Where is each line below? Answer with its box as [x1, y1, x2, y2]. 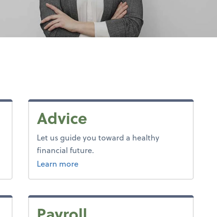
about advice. [77, 157, 127, 169]
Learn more [36, 158, 78, 169]
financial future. [36, 144, 94, 155]
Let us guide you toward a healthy [36, 132, 159, 143]
